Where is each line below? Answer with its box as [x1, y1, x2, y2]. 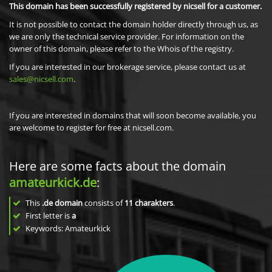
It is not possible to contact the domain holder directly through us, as [9, 19, 258, 30]
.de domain [42, 197, 83, 208]
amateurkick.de [9, 174, 97, 191]
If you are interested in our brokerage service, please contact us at [9, 61, 246, 72]
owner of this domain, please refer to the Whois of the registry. [9, 43, 234, 54]
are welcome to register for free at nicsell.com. [9, 122, 174, 133]
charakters [135, 197, 173, 208]
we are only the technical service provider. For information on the [9, 31, 244, 42]
